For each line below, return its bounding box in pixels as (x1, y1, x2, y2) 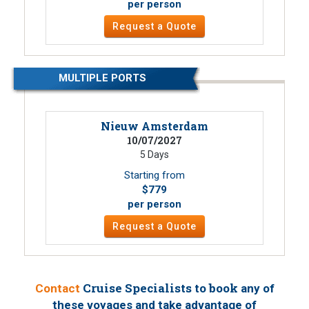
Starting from (124, 169, 185, 182)
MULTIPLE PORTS (59, 72, 147, 85)
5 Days (140, 149, 169, 161)
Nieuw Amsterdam (101, 119, 208, 134)
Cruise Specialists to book (79, 280, 241, 297)
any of (240, 281, 275, 296)
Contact (34, 281, 80, 296)
